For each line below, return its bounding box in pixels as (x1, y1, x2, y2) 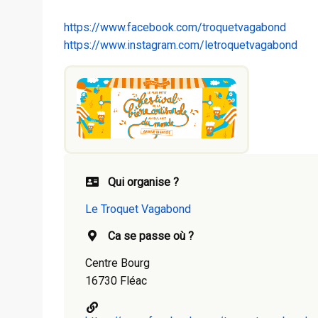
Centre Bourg (85, 256, 150, 270)
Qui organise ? (108, 175, 179, 190)
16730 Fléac (85, 274, 147, 288)
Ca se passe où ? (108, 229, 194, 243)
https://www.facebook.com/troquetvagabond (64, 20, 286, 34)
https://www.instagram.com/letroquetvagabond (64, 38, 297, 52)
